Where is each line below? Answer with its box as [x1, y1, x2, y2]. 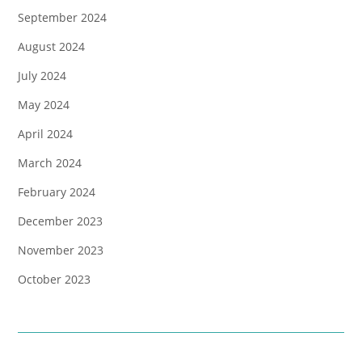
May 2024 [18, 97, 69, 113]
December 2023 [18, 213, 103, 229]
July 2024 [18, 68, 66, 84]
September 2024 [18, 10, 107, 26]
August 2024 [18, 39, 85, 55]
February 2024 [18, 184, 95, 200]
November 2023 [18, 242, 103, 259]
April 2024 [18, 126, 73, 142]
